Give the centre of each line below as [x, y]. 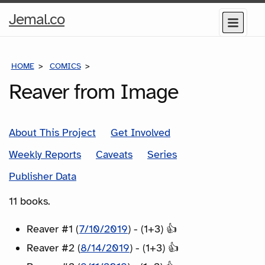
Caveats [114, 154]
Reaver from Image [93, 91]
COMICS [65, 66]
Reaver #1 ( [53, 229]
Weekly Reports [45, 154]
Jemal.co [37, 19]
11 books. [30, 201]
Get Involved [140, 132]
